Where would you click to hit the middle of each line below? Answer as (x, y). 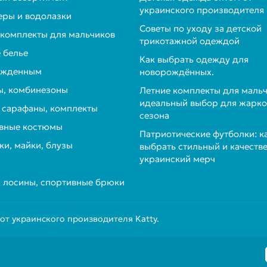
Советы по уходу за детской (201, 28)
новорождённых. (177, 72)
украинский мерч (177, 159)
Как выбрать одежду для (194, 59)
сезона (154, 115)
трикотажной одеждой (190, 41)
